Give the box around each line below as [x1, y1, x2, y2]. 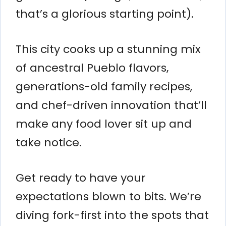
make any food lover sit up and [16, 116, 192, 132]
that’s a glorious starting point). [16, 6, 194, 22]
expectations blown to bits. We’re [16, 188, 201, 204]
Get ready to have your [16, 169, 146, 186]
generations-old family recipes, [16, 78, 192, 94]
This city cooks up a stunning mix [16, 41, 201, 57]
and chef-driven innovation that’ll [16, 97, 207, 113]
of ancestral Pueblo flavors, [16, 60, 168, 76]
